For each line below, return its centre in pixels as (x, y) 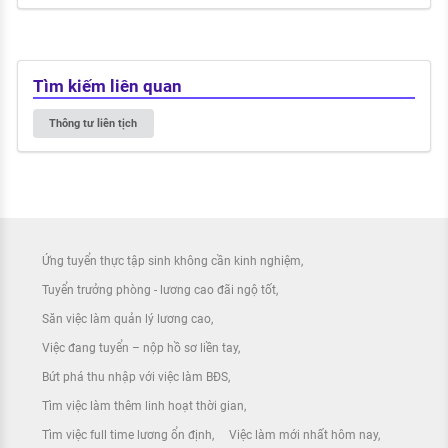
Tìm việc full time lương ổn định (127, 434)
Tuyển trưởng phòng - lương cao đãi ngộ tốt (159, 289)
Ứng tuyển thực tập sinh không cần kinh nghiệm (171, 260)
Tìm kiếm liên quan (107, 86)
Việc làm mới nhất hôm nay (303, 434)
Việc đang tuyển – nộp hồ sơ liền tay (140, 347)
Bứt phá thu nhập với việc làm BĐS (135, 376)
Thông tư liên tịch (93, 123)
